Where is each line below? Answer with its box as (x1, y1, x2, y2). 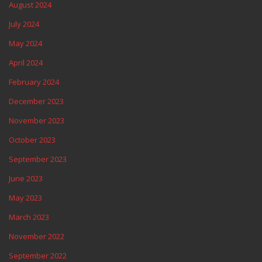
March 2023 (9, 212, 49, 222)
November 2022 (9, 231, 64, 242)
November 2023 (9, 115, 64, 126)
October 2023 (9, 135, 56, 145)
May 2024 (9, 38, 42, 49)
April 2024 (9, 57, 43, 68)
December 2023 (9, 96, 64, 106)
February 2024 (9, 77, 59, 87)
